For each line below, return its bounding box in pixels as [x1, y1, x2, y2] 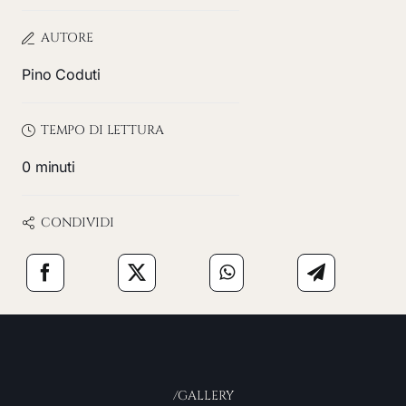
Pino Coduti [22, 65, 101, 83]
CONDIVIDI [40, 214, 114, 231]
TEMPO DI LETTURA [40, 121, 164, 139]
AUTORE [40, 29, 94, 46]
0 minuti [22, 158, 75, 176]
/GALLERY [172, 387, 234, 404]
